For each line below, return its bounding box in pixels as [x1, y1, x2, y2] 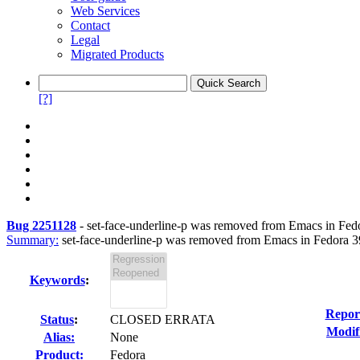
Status [40, 313, 74, 326]
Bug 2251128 [6, 219, 76, 232]
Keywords [29, 273, 85, 287]
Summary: [6, 233, 59, 247]
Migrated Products [71, 47, 164, 61]
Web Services [71, 4, 140, 18]
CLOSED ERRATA [110, 313, 215, 326]
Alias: [43, 330, 75, 344]
